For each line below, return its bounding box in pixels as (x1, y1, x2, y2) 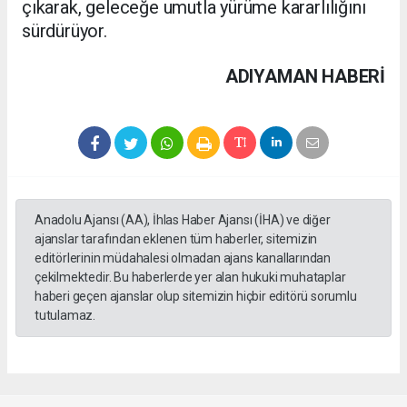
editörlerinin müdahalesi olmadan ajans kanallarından (35, 251, 332, 266)
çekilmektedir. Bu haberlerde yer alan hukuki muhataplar (35, 270, 346, 285)
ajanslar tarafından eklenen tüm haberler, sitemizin (35, 232, 318, 247)
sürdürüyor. (22, 20, 112, 43)
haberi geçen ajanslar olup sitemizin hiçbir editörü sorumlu (35, 289, 357, 304)
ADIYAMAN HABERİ (224, 65, 385, 88)
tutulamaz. (35, 308, 96, 323)
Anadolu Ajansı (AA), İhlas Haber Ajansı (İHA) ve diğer (35, 213, 331, 228)
